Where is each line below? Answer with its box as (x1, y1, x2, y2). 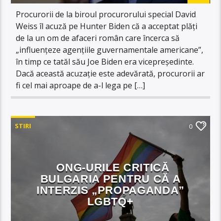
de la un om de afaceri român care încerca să (16, 32, 180, 43)
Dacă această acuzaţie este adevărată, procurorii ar (16, 68, 205, 79)
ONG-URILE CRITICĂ (56, 161, 170, 174)
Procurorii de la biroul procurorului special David (16, 8, 196, 20)
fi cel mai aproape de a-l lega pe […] (16, 79, 146, 91)
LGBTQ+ (87, 195, 134, 208)
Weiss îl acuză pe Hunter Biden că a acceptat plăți (16, 20, 198, 32)
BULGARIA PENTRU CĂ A (40, 172, 181, 185)
